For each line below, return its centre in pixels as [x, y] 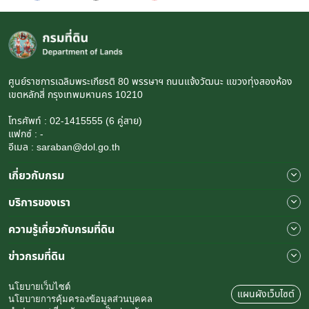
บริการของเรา [39, 203]
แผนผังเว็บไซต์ [266, 294]
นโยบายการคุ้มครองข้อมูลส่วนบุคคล [80, 299]
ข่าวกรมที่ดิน [37, 257]
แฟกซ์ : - [26, 134]
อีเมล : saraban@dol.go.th [64, 147]
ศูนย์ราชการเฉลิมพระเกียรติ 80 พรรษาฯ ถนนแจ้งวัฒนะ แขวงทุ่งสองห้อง [150, 82]
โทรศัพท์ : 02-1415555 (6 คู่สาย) [75, 121]
